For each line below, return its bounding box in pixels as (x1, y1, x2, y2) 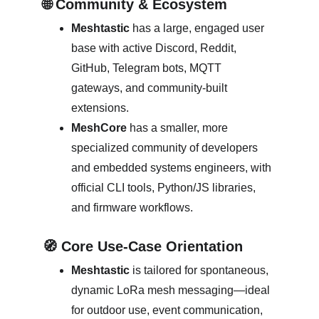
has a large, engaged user (130, 22, 267, 34)
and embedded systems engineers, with (71, 162, 274, 174)
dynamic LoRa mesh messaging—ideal (71, 284, 273, 296)
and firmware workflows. (71, 202, 196, 214)
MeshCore (71, 122, 127, 134)
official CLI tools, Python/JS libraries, (71, 182, 258, 194)
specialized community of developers (71, 142, 261, 154)
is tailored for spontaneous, (130, 264, 271, 276)
